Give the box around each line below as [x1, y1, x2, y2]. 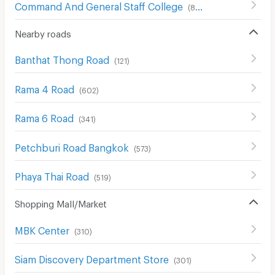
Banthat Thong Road [14, 54, 109, 63]
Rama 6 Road [14, 112, 74, 121]
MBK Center [14, 224, 69, 233]
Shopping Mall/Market [14, 198, 107, 206]
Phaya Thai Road [14, 171, 89, 179]
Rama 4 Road [14, 83, 74, 91]
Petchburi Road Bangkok [14, 141, 129, 150]
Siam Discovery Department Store [14, 254, 169, 262]
